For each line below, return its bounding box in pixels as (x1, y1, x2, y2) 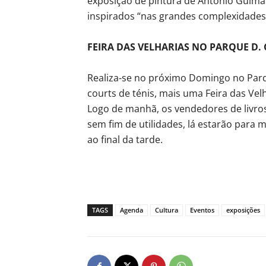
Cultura (155, 205, 178, 214)
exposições (226, 205, 260, 214)
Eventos (190, 205, 214, 214)
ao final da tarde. (87, 132, 163, 146)
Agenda (120, 205, 143, 214)
